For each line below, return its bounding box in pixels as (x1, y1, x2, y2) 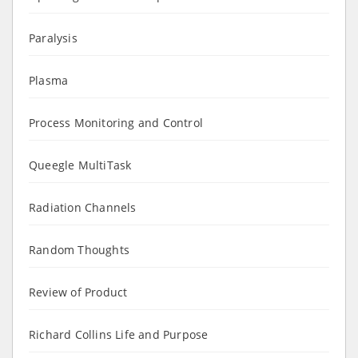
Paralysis (29, 30, 78, 46)
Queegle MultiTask (29, 157, 132, 173)
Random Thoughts (29, 241, 129, 257)
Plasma (29, 72, 69, 88)
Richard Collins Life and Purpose (29, 326, 209, 342)
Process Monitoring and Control (29, 114, 203, 130)
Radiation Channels (29, 199, 137, 215)
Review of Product (29, 284, 128, 300)
